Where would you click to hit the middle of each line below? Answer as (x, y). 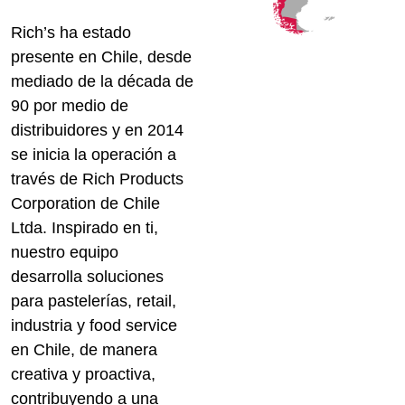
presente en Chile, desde (101, 57)
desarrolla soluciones (87, 277)
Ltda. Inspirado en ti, (85, 228)
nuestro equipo (65, 253)
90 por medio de (70, 106)
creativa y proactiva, (83, 375)
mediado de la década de (102, 82)
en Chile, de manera (84, 350)
